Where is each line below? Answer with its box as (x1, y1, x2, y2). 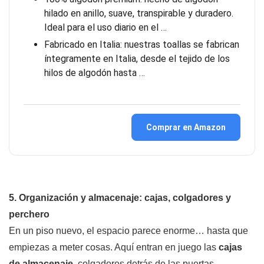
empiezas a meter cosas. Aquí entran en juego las (9, 242, 219, 252)
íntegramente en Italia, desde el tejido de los (44, 52, 230, 64)
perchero (9, 209, 49, 219)
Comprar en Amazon (146, 122, 226, 132)
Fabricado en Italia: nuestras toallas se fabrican (44, 38, 239, 50)
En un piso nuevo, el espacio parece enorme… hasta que (9, 225, 248, 236)
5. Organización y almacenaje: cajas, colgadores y (9, 192, 231, 203)
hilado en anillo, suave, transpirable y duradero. (44, 7, 233, 19)
